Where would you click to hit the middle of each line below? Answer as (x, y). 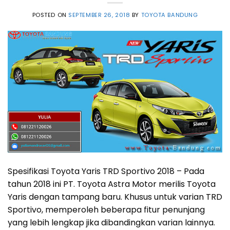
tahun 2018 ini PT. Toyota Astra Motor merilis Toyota (112, 184)
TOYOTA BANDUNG (169, 15)
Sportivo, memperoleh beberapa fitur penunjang (106, 210)
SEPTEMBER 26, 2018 (99, 15)
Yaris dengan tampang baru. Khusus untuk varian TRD (115, 197)
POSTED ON (50, 15)
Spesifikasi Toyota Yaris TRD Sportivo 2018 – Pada (106, 171)
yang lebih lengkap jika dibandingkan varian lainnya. (111, 223)
